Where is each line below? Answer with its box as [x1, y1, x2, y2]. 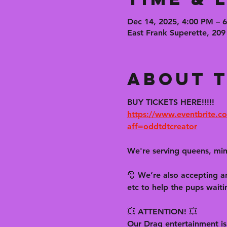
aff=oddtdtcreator [127, 122, 197, 131]
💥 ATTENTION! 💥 [127, 207, 197, 216]
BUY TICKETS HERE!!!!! [127, 97, 214, 107]
